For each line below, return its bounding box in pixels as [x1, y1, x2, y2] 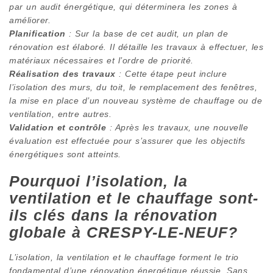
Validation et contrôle [9, 122, 106, 132]
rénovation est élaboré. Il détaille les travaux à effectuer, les [9, 41, 263, 52]
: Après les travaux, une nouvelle [106, 122, 248, 132]
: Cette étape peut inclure [115, 68, 227, 79]
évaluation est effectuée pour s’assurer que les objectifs [9, 135, 246, 146]
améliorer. [9, 15, 51, 25]
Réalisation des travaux [9, 68, 116, 79]
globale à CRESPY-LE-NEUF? [9, 224, 238, 241]
